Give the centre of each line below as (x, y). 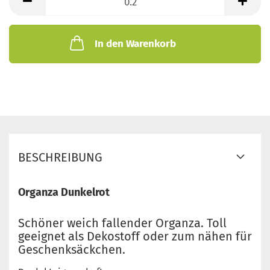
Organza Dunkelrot (64, 192)
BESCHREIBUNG (60, 157)
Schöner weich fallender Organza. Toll (122, 223)
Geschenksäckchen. (72, 250)
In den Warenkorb (135, 44)
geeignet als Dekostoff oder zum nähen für (135, 236)
